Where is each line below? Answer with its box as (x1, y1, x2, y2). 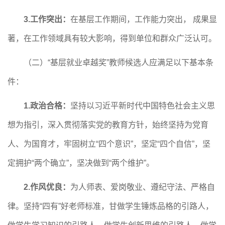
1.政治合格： (24, 101, 70, 110)
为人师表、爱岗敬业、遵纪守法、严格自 (70, 183, 215, 191)
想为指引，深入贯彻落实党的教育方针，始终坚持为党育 (8, 121, 208, 129)
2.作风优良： (24, 183, 70, 191)
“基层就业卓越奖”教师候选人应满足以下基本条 (48, 58, 213, 67)
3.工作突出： (24, 15, 70, 24)
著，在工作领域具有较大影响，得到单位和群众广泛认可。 (8, 34, 216, 43)
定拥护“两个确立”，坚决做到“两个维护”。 (8, 159, 154, 167)
